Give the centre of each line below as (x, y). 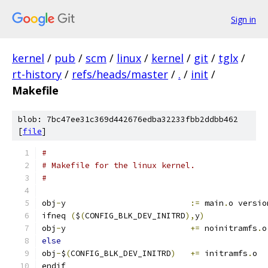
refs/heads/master (120, 74)
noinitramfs (229, 228)
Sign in (243, 19)
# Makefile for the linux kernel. (118, 165)
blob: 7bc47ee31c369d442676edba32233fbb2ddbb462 (128, 119)
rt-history (37, 74)
